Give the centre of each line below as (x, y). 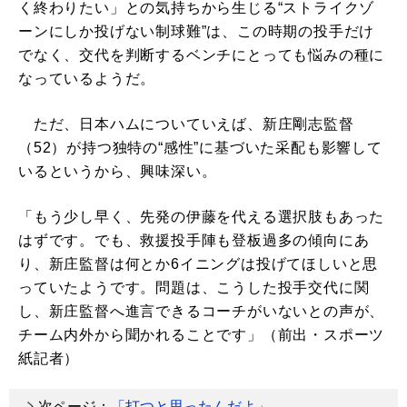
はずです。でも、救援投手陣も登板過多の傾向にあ (194, 241)
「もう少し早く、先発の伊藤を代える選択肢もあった (202, 217)
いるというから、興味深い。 (118, 172)
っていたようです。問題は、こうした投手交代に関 (194, 288)
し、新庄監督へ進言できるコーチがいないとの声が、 (202, 312)
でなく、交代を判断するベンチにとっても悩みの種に (202, 55)
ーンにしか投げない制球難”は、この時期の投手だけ (197, 32)
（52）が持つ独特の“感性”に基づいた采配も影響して (200, 148)
